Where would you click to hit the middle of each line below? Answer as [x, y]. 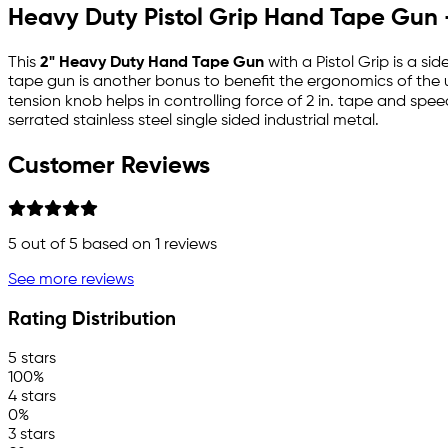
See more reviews [71, 280]
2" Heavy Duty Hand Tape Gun [152, 62]
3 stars [31, 434]
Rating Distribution [92, 320]
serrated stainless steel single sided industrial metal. [193, 120]
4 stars [32, 396]
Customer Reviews [109, 165]
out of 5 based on [86, 245]
